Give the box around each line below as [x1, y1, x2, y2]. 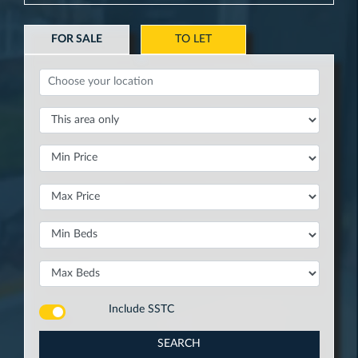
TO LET [174, 33, 212, 45]
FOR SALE [50, 33, 102, 45]
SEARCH [157, 338, 201, 350]
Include [109, 303, 149, 315]
